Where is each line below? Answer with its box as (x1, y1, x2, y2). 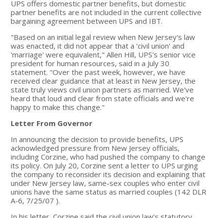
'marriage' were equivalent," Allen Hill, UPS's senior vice (11, 49, 196, 59)
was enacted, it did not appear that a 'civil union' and (11, 40, 185, 51)
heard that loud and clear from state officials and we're (11, 93, 195, 103)
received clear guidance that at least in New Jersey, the (11, 75, 196, 86)
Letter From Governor (11, 118, 93, 128)
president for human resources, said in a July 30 (11, 58, 170, 68)
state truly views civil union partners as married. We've (11, 84, 194, 94)
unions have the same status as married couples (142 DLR (11, 186, 207, 197)
